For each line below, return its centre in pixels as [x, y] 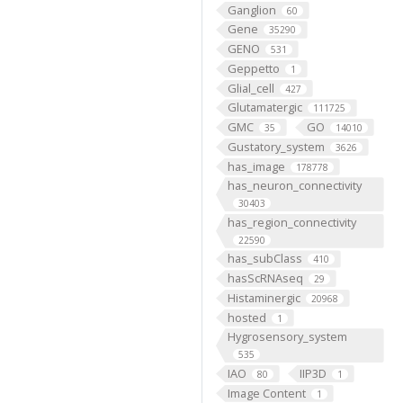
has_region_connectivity [291, 222]
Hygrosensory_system [287, 337]
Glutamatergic [264, 107]
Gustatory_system [276, 146]
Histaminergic [264, 297]
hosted [246, 317]
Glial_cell [251, 88]
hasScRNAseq [265, 278]
